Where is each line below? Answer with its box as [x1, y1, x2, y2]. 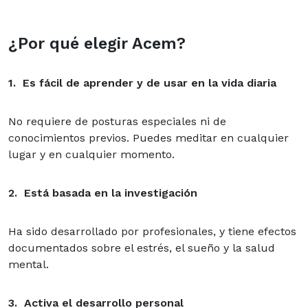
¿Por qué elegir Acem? [8, 33, 186, 53]
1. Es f [8, 76, 44, 89]
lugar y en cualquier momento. [8, 147, 175, 161]
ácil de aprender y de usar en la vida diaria [44, 76, 276, 89]
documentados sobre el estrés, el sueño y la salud [8, 241, 275, 254]
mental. [8, 257, 49, 271]
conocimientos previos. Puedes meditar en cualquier [8, 131, 289, 144]
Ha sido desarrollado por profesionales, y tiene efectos [8, 224, 296, 238]
